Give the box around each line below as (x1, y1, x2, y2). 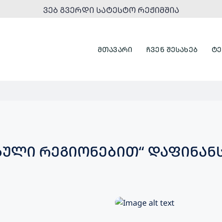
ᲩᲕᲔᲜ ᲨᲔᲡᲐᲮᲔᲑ (146, 44, 198, 54)
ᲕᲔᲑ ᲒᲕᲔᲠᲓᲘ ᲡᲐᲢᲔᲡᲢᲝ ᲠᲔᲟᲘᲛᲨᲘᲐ (43, 4, 179, 15)
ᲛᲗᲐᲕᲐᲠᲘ (97, 44, 133, 54)
